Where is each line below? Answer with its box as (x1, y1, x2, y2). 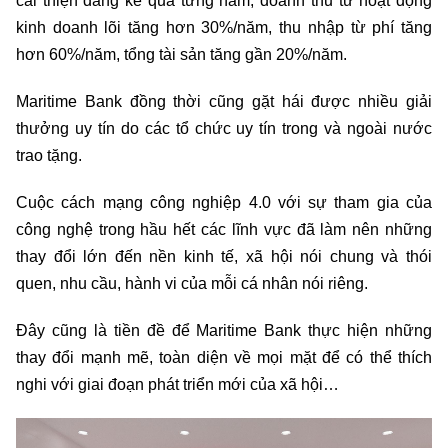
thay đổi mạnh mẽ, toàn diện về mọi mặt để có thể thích (16, 349, 432, 367)
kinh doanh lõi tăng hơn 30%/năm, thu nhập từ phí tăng (16, 19, 432, 37)
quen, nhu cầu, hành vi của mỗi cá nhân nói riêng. (16, 275, 372, 293)
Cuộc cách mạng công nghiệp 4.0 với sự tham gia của (16, 194, 432, 212)
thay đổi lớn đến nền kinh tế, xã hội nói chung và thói (16, 248, 432, 266)
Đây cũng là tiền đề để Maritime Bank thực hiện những (16, 322, 432, 340)
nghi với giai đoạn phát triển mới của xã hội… (16, 376, 339, 394)
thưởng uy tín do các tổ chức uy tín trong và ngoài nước (16, 120, 432, 138)
